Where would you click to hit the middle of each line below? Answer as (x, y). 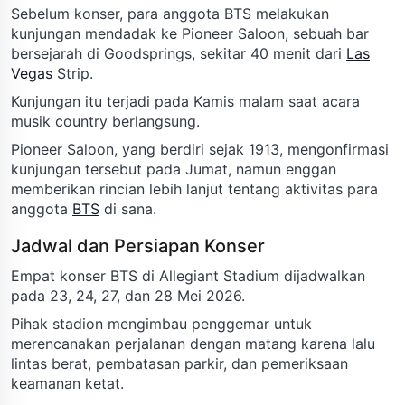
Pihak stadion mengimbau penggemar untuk (161, 323)
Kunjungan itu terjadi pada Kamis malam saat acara (185, 101)
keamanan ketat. (67, 383)
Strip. (73, 73)
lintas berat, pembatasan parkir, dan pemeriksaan (179, 363)
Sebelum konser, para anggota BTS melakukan (170, 13)
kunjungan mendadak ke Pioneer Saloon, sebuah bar (190, 33)
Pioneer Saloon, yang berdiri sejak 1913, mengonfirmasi (200, 149)
